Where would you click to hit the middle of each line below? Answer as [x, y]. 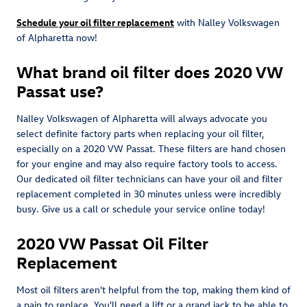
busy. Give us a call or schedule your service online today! [141, 208]
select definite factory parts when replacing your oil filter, [140, 133]
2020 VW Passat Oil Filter [112, 242]
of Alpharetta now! [57, 37]
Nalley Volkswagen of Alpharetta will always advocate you [142, 118]
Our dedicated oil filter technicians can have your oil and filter [149, 178]
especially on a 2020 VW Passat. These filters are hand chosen [151, 148]
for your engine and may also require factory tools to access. [147, 163]
